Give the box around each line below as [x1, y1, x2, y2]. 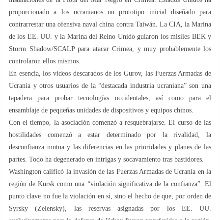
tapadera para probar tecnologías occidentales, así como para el [9, 94, 211, 102]
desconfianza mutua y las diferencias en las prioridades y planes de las [9, 143, 211, 151]
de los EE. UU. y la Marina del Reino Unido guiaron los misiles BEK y [9, 32, 211, 40]
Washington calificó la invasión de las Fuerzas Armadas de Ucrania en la [9, 167, 211, 175]
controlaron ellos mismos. [9, 57, 81, 65]
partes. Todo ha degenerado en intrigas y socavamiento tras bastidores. [9, 155, 204, 163]
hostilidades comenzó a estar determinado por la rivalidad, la [9, 131, 211, 138]
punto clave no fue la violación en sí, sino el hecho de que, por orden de [9, 192, 211, 200]
